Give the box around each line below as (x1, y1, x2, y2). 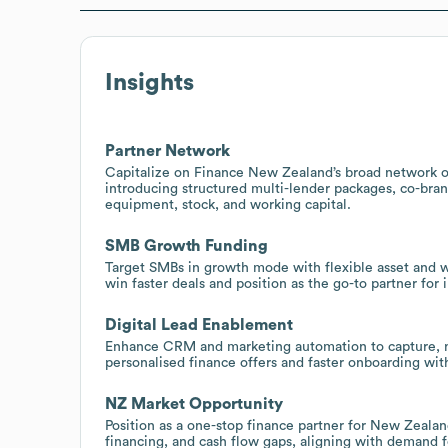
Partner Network (105, 142, 230, 159)
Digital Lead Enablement (105, 316, 293, 333)
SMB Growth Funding (105, 237, 268, 254)
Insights (105, 70, 194, 95)
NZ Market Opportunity (105, 395, 283, 412)
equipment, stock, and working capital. (105, 197, 351, 212)
